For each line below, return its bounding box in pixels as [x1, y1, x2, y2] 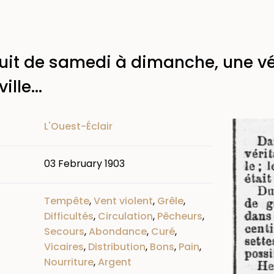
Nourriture [44, 254, 94, 269]
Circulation [98, 209, 153, 223]
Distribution [88, 239, 146, 254]
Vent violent [94, 193, 153, 208]
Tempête [44, 193, 89, 208]
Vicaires [44, 239, 84, 254]
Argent [98, 254, 131, 269]
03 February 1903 [44, 156, 125, 171]
